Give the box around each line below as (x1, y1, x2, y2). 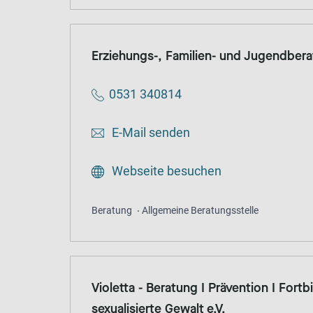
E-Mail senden (109, 125, 190, 140)
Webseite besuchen (109, 163, 221, 179)
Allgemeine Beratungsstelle (142, 205, 259, 217)
